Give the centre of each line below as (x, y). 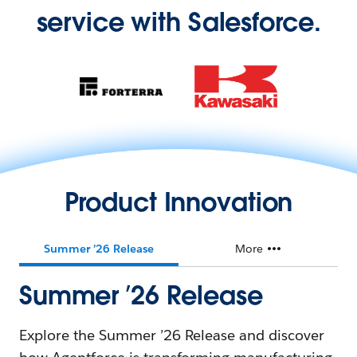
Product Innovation (178, 202)
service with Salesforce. (178, 22)
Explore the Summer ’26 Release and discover (172, 335)
